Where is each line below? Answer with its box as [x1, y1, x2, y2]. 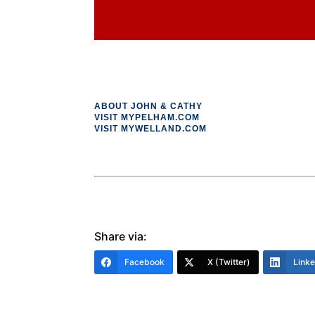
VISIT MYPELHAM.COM [94, 112, 200, 122]
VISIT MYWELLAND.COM [94, 123, 207, 134]
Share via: [94, 229, 148, 243]
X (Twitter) [207, 256, 251, 267]
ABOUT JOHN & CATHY [94, 101, 203, 111]
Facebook [124, 256, 165, 267]
